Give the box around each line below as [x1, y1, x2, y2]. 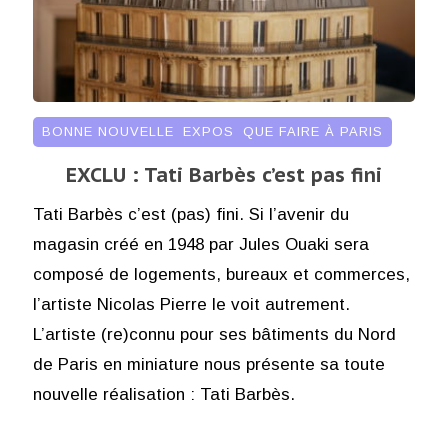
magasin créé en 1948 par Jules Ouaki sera [32, 235, 369, 255]
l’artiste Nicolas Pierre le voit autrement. [32, 295, 350, 315]
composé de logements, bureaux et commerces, [32, 265, 410, 285]
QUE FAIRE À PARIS [242, 124, 383, 140]
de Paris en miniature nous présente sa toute [32, 355, 385, 375]
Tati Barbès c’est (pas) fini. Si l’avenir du [32, 205, 349, 225]
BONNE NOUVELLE [41, 124, 174, 140]
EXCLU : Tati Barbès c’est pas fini [66, 162, 382, 189]
